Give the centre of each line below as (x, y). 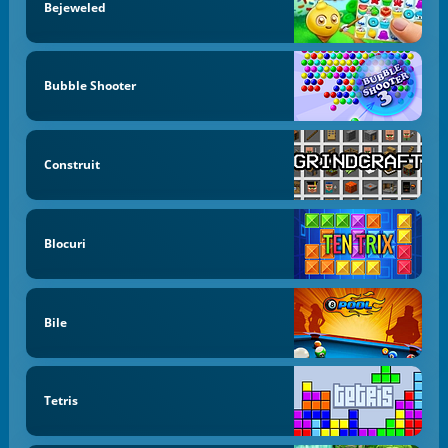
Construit (71, 165)
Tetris (60, 401)
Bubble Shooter (89, 86)
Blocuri (64, 243)
